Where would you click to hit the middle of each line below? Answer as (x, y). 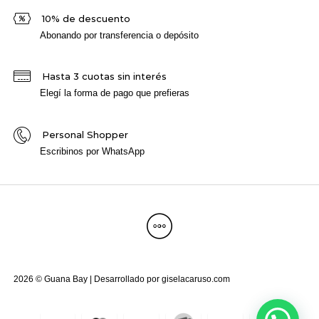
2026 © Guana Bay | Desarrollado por (87, 279)
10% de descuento (86, 18)
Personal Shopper (85, 134)
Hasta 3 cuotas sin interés (104, 77)
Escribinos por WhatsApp (93, 151)
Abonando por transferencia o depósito (120, 35)
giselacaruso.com (195, 279)
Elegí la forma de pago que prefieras (115, 93)
